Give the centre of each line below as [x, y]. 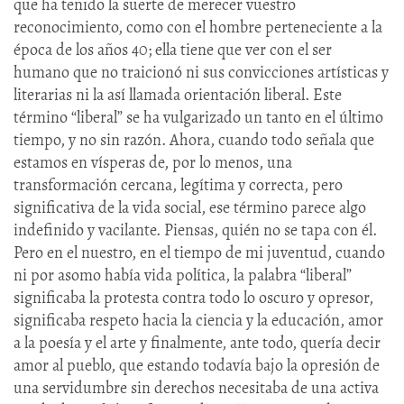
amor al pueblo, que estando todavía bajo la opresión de [197, 365]
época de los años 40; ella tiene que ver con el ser [173, 49]
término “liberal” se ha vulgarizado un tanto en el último [198, 117]
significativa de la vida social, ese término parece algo [190, 207]
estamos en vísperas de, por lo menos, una [153, 162]
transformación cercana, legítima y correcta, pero [178, 184]
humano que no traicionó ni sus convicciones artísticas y [201, 72]
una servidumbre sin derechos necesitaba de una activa [196, 387]
